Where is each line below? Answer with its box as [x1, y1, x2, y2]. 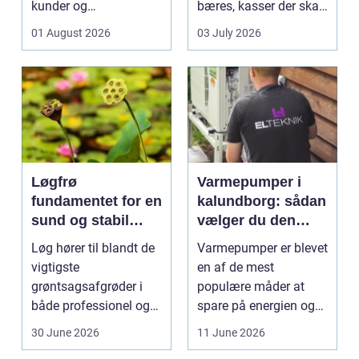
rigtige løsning [197, 232, 296, 248]
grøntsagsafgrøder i [31, 279, 143, 295]
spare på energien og [197, 298, 315, 314]
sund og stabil [31, 212, 129, 229]
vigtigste [31, 260, 79, 276]
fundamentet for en [31, 193, 162, 210]
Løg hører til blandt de [31, 240, 155, 256]
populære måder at [197, 279, 305, 295]
